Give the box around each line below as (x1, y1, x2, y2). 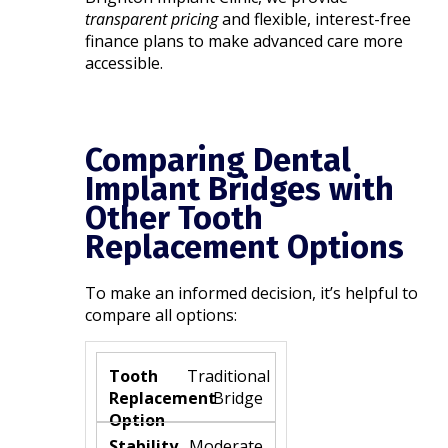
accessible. (85, 51, 164, 74)
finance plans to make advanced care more (85, 29, 404, 52)
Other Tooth (85, 198, 264, 237)
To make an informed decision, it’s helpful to (85, 281, 419, 304)
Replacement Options (85, 227, 405, 266)
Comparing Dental (85, 140, 352, 179)
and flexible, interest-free (218, 7, 412, 30)
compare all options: (85, 303, 238, 326)
